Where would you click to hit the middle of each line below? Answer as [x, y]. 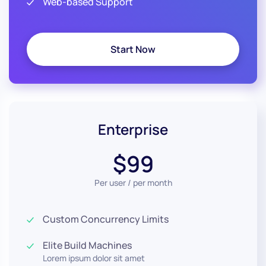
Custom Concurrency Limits [106, 219]
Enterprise [133, 129]
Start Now [133, 49]
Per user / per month [133, 183]
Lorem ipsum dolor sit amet [94, 258]
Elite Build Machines [87, 245]
